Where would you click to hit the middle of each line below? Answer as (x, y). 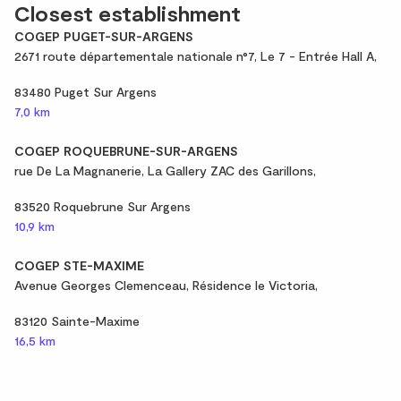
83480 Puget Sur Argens (85, 91)
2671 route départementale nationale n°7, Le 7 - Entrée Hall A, (196, 55)
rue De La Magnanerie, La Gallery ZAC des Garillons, (165, 170)
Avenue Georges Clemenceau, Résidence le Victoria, (166, 285)
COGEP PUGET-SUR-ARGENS (104, 36)
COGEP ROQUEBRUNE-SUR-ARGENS (126, 150)
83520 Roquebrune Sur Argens (102, 206)
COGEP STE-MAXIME (79, 265)
